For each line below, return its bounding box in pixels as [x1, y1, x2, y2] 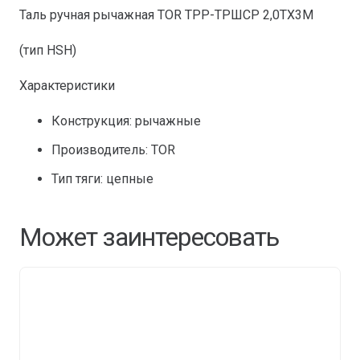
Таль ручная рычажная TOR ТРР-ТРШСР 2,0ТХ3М [19, 6, 313, 22]
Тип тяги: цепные [51, 170, 153, 186]
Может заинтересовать [19, 222, 279, 253]
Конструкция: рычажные [51, 112, 201, 129]
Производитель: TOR [51, 141, 175, 157]
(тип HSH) [19, 42, 76, 58]
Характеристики [19, 77, 115, 93]
